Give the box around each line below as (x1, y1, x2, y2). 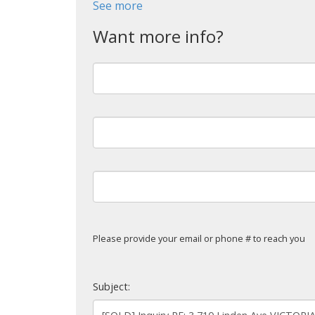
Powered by (75, 26, 146, 43)
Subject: (92, 279, 130, 293)
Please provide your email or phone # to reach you (92, 231, 305, 245)
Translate (172, 26, 223, 43)
